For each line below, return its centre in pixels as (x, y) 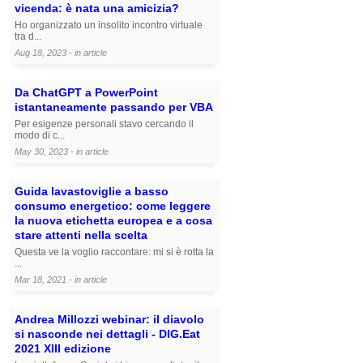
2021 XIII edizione (63, 349)
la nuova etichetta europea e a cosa (113, 221)
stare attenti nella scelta (81, 235)
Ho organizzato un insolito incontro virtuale (109, 26)
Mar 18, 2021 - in (49, 280)
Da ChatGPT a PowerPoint (86, 93)
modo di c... (40, 136)
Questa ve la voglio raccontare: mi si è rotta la (114, 252)
